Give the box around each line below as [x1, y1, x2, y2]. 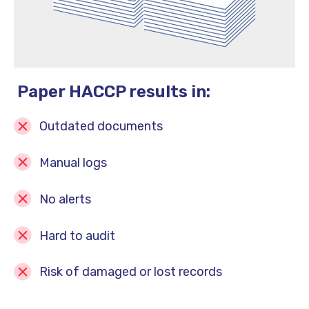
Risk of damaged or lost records [39, 264, 222, 280]
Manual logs [39, 154, 107, 170]
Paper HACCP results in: [17, 82, 210, 102]
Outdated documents [39, 119, 163, 134]
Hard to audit [39, 228, 115, 243]
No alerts [39, 191, 91, 207]
